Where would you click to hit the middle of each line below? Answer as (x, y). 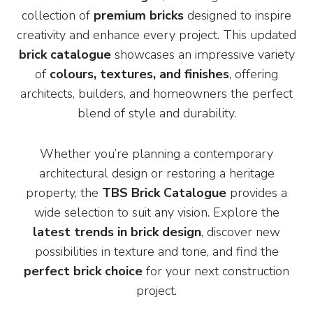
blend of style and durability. (156, 113)
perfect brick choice (83, 271)
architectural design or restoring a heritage (156, 173)
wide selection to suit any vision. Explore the (156, 212)
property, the (64, 192)
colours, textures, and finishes (139, 74)
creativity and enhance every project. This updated (156, 35)
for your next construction (216, 271)
